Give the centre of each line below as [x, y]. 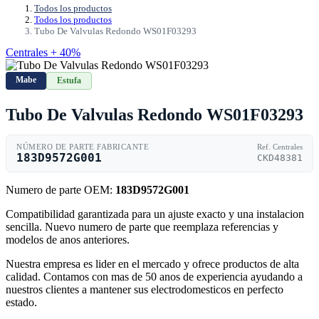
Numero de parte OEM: [61, 189]
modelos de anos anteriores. [68, 239]
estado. [21, 302]
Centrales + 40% [43, 52]
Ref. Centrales [280, 147]
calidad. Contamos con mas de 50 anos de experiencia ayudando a [154, 276]
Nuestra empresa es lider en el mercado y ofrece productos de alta [152, 263]
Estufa [69, 80]
